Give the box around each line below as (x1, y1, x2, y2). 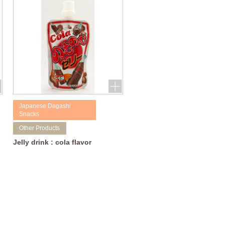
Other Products (19, 125, 60, 132)
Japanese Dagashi (19, 103, 71, 109)
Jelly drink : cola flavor (13, 138, 91, 146)
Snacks (19, 111, 40, 118)
